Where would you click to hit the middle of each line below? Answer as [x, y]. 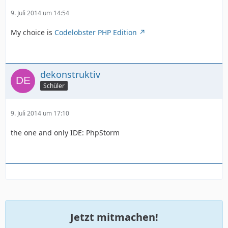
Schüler [54, 86]
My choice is [33, 32]
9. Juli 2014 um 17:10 [40, 113]
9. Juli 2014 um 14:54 [40, 13]
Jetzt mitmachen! [114, 217]
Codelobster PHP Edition [96, 32]
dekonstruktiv [70, 74]
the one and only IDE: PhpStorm [65, 132]
